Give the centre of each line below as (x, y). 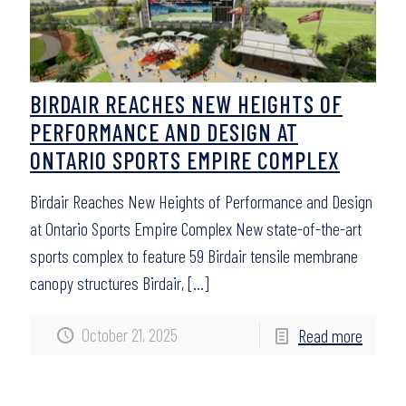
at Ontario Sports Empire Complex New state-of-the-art (196, 228)
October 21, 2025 (130, 334)
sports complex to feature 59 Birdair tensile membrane (194, 256)
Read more (330, 335)
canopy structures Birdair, (107, 283)
